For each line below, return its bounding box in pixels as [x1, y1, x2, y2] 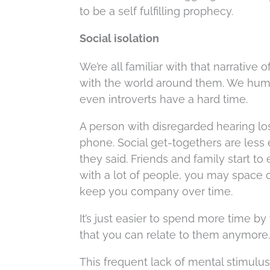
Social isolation [80, 32, 159, 45]
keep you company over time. [80, 185, 233, 198]
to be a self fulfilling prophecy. [80, 5, 233, 17]
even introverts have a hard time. [80, 93, 248, 105]
